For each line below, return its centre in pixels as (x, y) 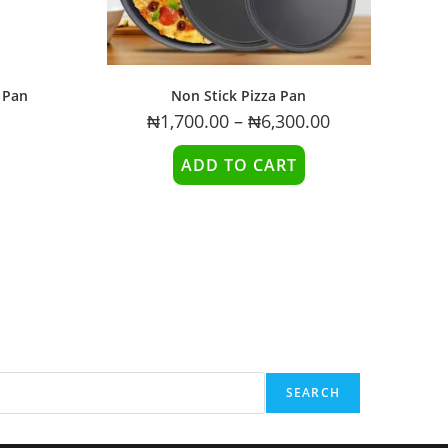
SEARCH (312, 393)
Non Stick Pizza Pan (239, 96)
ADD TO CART (238, 165)
